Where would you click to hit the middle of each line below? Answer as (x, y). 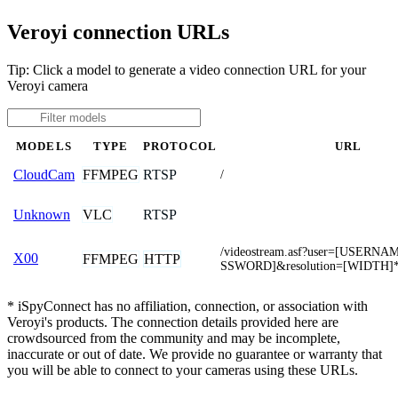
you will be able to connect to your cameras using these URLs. (183, 370)
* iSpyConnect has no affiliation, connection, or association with (187, 306)
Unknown (42, 215)
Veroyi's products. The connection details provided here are (173, 322)
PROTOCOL (180, 147)
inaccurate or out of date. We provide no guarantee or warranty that (195, 354)
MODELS (44, 147)
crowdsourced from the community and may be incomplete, (174, 338)
